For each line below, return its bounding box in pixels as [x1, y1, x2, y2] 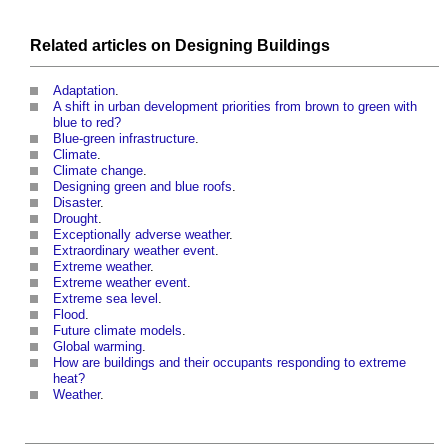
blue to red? [53, 114, 121, 130]
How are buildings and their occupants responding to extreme [53, 354, 406, 370]
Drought [53, 210, 98, 226]
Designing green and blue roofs [53, 178, 232, 194]
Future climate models [53, 322, 182, 338]
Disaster [53, 194, 100, 210]
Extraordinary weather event [53, 242, 215, 258]
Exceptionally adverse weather [53, 226, 229, 242]
